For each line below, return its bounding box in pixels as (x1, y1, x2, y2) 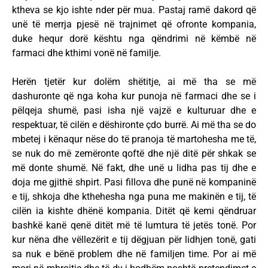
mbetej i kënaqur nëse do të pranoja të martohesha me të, (12, 133, 256, 145)
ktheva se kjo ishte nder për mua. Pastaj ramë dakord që (12, 4, 256, 16)
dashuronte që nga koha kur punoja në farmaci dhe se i (12, 90, 256, 102)
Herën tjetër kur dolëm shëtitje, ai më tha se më (12, 76, 256, 88)
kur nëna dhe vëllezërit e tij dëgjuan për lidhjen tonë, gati (12, 234, 256, 246)
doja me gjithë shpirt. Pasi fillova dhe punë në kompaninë (12, 176, 256, 188)
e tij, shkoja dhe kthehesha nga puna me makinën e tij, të (12, 191, 256, 203)
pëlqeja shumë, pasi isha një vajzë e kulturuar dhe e (12, 105, 256, 117)
